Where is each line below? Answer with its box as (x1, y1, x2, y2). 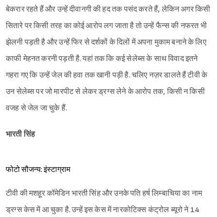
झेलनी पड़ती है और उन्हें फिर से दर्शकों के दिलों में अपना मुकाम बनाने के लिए (6, 38, 206, 47)
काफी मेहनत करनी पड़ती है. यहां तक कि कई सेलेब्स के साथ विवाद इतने (6, 54, 198, 64)
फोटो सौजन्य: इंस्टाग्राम (6, 165, 70, 175)
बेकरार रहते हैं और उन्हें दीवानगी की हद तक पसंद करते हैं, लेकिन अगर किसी (6, 5, 211, 15)
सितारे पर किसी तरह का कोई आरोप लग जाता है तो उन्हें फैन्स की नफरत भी (6, 21, 207, 31)
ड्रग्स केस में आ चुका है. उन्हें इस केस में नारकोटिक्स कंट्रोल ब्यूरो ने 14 (6, 205, 200, 215)
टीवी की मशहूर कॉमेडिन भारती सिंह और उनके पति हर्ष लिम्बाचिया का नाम (6, 189, 202, 199)
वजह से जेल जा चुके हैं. (6, 104, 67, 113)
